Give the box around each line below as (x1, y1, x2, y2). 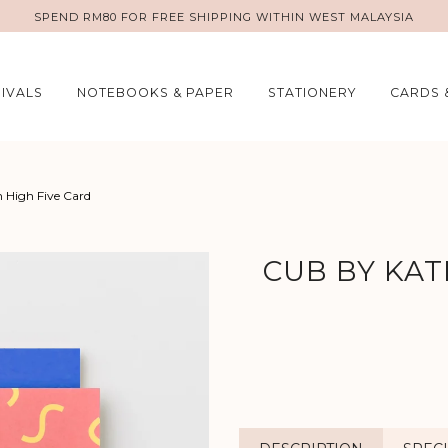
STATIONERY (268, 85, 357, 100)
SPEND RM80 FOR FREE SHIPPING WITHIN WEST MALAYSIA (34, 10, 414, 24)
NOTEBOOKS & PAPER (77, 85, 235, 100)
